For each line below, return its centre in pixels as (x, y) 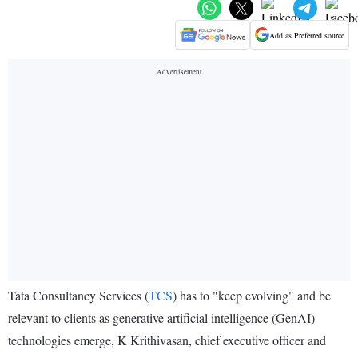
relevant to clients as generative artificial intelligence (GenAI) (161, 318)
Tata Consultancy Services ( (78, 296)
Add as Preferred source (307, 35)
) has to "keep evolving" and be (252, 296)
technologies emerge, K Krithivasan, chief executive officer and (167, 340)
